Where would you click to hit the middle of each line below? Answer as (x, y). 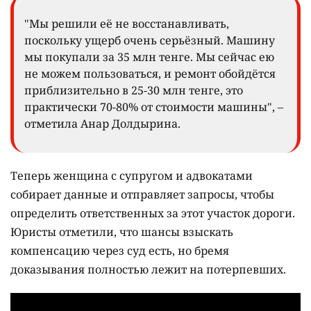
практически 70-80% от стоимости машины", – (154, 107)
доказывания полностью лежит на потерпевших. (150, 270)
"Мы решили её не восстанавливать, (127, 24)
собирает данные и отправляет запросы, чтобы (142, 195)
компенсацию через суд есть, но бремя (120, 251)
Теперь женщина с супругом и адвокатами (132, 176)
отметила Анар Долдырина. (102, 124)
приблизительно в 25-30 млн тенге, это (134, 91)
